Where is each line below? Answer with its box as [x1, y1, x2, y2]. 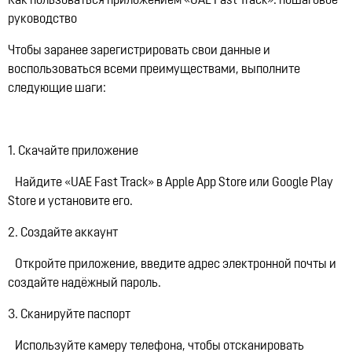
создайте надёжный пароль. [8, 277, 161, 291]
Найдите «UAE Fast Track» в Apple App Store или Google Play [8, 177, 333, 190]
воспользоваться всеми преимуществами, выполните [8, 64, 300, 77]
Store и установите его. [8, 196, 133, 209]
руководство [8, 13, 77, 27]
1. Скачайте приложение [8, 145, 138, 159]
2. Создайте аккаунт [8, 227, 118, 240]
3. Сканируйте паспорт [8, 309, 130, 322]
